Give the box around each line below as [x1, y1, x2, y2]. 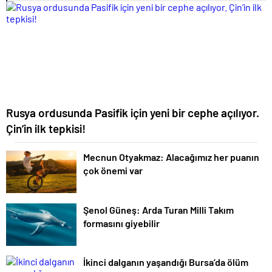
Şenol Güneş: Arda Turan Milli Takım [83, 203, 234, 216]
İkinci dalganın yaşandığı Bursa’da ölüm [83, 256, 248, 268]
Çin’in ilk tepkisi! [6, 121, 86, 136]
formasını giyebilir [83, 217, 160, 229]
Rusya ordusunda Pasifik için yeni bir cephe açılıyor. [6, 106, 259, 120]
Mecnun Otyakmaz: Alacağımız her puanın [83, 151, 259, 163]
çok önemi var [83, 165, 143, 177]
